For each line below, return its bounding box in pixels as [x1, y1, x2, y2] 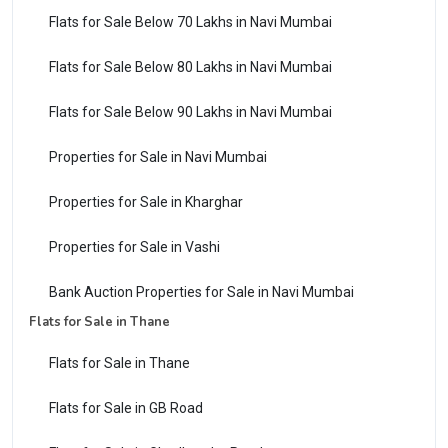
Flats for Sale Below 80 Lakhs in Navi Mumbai [49, 58, 332, 75]
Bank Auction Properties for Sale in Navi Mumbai [49, 283, 354, 300]
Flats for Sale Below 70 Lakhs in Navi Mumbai [49, 13, 332, 30]
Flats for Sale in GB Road [49, 399, 203, 416]
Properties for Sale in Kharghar [49, 193, 243, 210]
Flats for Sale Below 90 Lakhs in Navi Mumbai [49, 103, 332, 120]
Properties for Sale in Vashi [49, 238, 220, 255]
